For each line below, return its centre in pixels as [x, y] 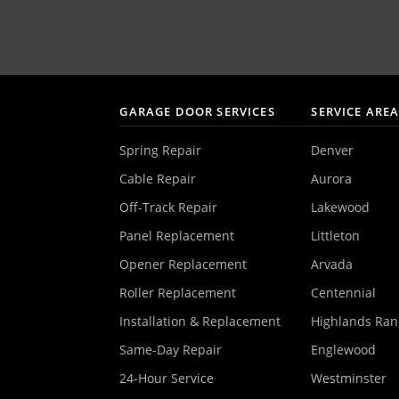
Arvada [332, 264]
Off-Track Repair [169, 207]
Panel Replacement [177, 235]
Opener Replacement [183, 264]
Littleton [336, 235]
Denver [333, 150]
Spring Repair [161, 150]
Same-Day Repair [171, 349]
